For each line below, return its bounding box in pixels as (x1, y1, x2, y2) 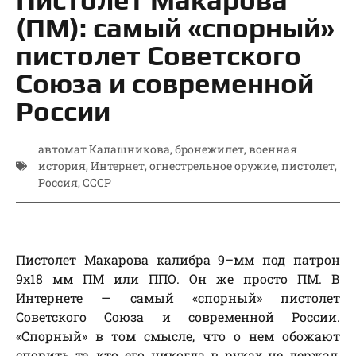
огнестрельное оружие (149, 158, 277, 174)
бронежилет (175, 141, 244, 157)
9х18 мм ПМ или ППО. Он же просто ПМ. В (16, 270, 340, 288)
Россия (38, 175, 78, 191)
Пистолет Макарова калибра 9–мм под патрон (16, 251, 340, 269)
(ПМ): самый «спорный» (16, 11, 335, 44)
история (38, 158, 86, 174)
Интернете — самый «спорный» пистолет (16, 289, 340, 307)
